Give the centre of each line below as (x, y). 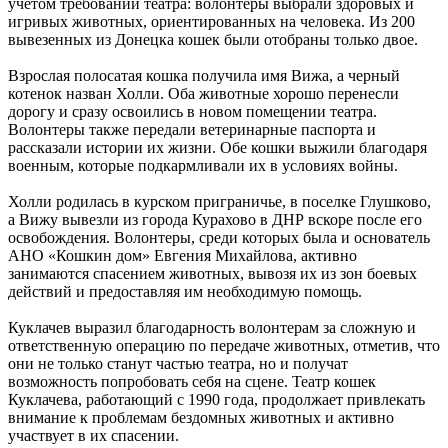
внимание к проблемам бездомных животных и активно (201, 417)
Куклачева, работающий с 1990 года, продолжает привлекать (216, 399)
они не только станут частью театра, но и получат (178, 363)
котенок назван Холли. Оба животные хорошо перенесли (203, 93)
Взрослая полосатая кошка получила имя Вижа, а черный (204, 75)
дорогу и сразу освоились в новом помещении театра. (192, 111)
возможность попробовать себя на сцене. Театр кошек (192, 381)
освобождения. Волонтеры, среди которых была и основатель (219, 237)
